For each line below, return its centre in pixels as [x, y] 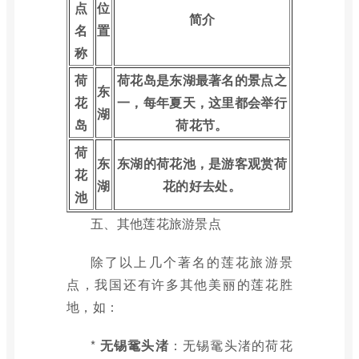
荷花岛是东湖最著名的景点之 [202, 80]
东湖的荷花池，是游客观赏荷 [202, 163]
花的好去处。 [202, 186]
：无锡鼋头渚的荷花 [231, 345]
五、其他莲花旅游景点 [156, 223]
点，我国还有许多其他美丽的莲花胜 [179, 284]
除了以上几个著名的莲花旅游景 [192, 262]
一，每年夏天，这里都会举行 [202, 102]
